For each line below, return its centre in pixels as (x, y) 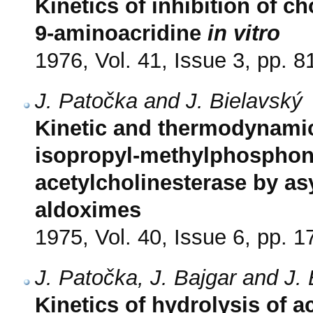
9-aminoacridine (121, 33)
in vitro (244, 33)
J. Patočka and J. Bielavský (169, 101)
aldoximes (88, 210)
